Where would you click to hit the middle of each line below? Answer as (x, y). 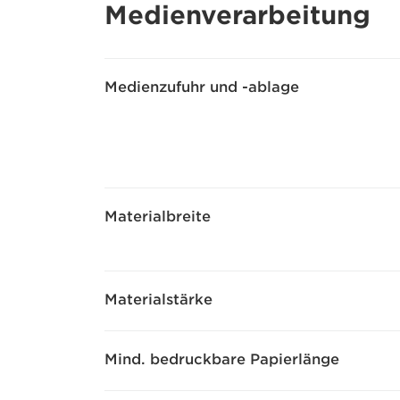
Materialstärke (158, 300)
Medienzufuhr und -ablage (202, 87)
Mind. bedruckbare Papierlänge (222, 359)
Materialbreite (158, 217)
